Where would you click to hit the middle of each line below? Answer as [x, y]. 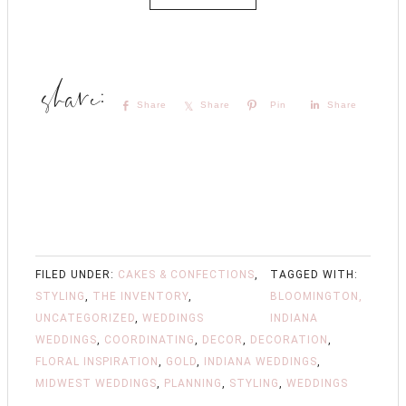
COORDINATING [150, 339]
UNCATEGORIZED [85, 318]
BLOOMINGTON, [316, 296]
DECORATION [289, 339]
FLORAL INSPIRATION [97, 361]
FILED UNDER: [77, 274]
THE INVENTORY [140, 296]
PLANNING [193, 383]
